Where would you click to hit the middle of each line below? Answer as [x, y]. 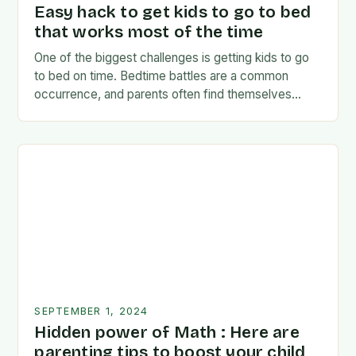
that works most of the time [149, 32]
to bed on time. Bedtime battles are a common [162, 76]
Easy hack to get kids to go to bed [173, 12]
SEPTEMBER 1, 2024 [91, 311]
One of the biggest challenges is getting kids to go [172, 58]
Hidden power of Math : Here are [167, 333]
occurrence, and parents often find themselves [163, 94]
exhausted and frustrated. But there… [137, 112]
